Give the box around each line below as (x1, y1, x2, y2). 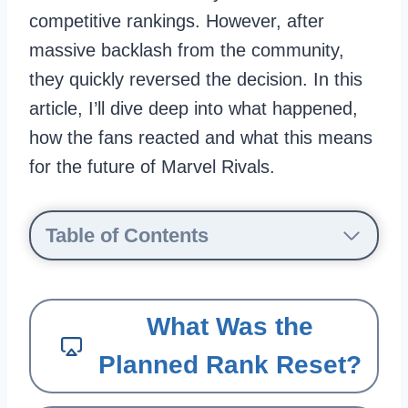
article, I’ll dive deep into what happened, (29, 98, 358, 118)
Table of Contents (46, 224, 209, 247)
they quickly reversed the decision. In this (29, 69, 362, 89)
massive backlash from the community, (29, 40, 344, 60)
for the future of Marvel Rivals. (29, 157, 275, 177)
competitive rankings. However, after (29, 11, 324, 31)
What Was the (147, 312, 313, 341)
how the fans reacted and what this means (29, 127, 372, 148)
